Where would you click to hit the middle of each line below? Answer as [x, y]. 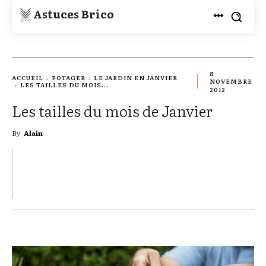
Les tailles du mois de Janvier [112, 111]
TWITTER [27, 173]
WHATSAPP [195, 173]
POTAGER [69, 78]
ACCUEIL [28, 78]
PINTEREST [108, 173]
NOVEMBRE [231, 81]
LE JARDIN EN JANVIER [136, 78]
